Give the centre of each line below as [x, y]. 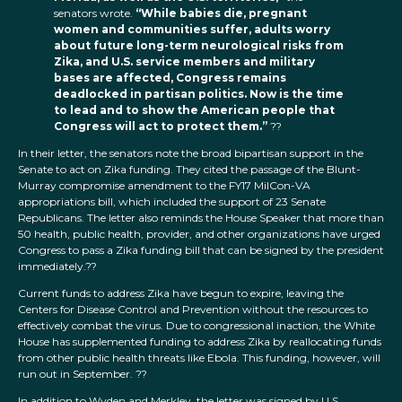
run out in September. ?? [83, 374]
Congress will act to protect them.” [161, 127]
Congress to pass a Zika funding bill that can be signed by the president [201, 250]
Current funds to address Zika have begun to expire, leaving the [181, 293]
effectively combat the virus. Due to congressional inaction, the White [197, 326]
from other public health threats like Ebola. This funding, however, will [199, 358]
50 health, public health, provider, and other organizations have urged [199, 234]
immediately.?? [59, 267]
